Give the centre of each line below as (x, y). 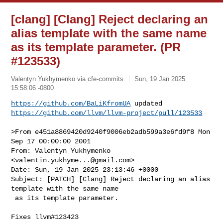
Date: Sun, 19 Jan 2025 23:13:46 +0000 (85, 169)
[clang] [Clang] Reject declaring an (110, 19)
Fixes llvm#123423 (45, 217)
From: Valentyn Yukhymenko (61, 151)
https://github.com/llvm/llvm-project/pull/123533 (107, 113)
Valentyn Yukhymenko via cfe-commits (67, 79)
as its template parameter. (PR (96, 47)
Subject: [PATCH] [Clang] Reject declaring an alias (111, 179)
